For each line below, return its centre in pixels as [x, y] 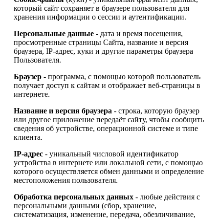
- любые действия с [167, 197]
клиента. [28, 137]
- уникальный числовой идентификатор [111, 153]
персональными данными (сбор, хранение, [85, 205]
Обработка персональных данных [74, 197]
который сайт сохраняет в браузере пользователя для [101, 8]
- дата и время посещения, [138, 33]
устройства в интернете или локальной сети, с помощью [108, 162]
